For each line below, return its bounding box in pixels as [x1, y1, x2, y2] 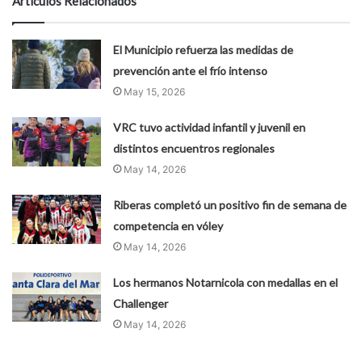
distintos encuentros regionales [113, 141, 276, 155]
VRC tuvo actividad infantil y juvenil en [113, 120, 306, 134]
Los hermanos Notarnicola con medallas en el [113, 275, 339, 289]
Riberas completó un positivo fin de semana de [113, 197, 347, 212]
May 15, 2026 [124, 85, 186, 98]
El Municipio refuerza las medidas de [113, 42, 294, 57]
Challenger [113, 296, 169, 310]
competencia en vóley [113, 218, 224, 233]
